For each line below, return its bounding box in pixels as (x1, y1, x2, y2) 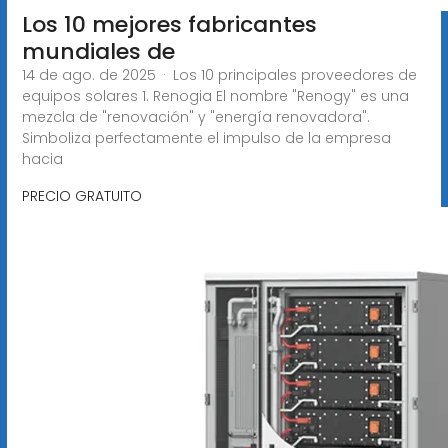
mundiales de (21, 35, 175, 67)
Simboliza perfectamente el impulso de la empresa (21, 127, 391, 148)
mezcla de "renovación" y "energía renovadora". (21, 106, 370, 127)
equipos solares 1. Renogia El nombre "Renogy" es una (21, 85, 409, 106)
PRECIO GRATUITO (21, 185, 142, 206)
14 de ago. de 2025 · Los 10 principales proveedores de (21, 64, 417, 85)
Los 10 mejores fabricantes (21, 8, 317, 40)
